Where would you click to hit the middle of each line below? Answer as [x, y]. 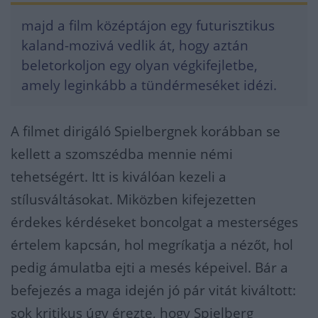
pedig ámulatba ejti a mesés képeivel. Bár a [149, 267]
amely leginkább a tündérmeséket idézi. [149, 85]
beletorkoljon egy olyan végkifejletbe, [139, 65]
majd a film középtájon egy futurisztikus [148, 25]
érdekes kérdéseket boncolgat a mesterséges [154, 222]
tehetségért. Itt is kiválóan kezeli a [119, 176]
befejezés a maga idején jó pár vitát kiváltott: [153, 290]
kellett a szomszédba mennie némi [122, 154]
